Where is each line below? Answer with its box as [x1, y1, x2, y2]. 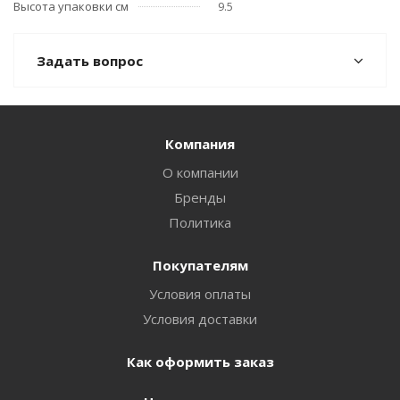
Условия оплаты [149, 285, 251, 303]
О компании [162, 163, 238, 181]
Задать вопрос [37, 52, 143, 70]
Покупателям [152, 256, 248, 274]
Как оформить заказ [126, 353, 274, 371]
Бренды [174, 188, 226, 206]
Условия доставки [143, 310, 257, 328]
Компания [165, 135, 235, 153]
